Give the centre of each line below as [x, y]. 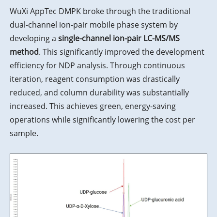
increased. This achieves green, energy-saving [93, 106]
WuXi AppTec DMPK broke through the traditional [100, 11]
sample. [24, 133]
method [24, 52]
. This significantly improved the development [122, 52]
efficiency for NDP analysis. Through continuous [97, 66]
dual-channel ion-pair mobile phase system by [94, 25]
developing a [34, 39]
